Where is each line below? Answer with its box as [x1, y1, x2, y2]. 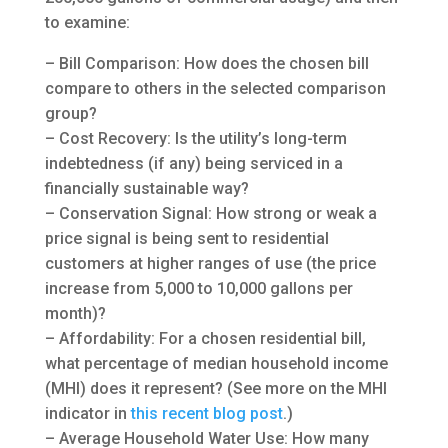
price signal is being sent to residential [44, 229, 329, 249]
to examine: [44, 13, 130, 33]
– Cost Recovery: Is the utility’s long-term [44, 129, 347, 149]
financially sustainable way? [44, 179, 249, 199]
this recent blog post [130, 404, 283, 424]
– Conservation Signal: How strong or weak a [44, 204, 377, 224]
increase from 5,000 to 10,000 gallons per [44, 279, 353, 299]
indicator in [44, 404, 131, 424]
